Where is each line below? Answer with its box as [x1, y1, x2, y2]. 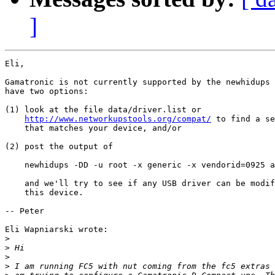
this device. [5, 188, 88, 198]
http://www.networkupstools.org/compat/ [25, 114, 211, 124]
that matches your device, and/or [5, 123, 182, 133]
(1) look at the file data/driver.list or [5, 105, 201, 115]
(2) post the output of [5, 142, 118, 152]
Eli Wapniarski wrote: [5, 225, 108, 234]
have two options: [5, 87, 88, 96]
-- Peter [5, 206, 44, 216]
